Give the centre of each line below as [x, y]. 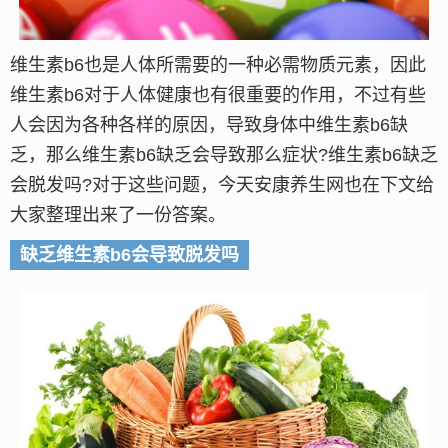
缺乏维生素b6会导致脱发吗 [129, 255]
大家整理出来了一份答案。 [118, 215]
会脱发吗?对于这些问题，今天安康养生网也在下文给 [222, 185]
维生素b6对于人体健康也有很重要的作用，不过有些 [218, 95]
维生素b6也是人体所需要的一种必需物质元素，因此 [218, 65]
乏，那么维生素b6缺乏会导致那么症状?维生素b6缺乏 [224, 155]
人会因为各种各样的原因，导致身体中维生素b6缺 [209, 125]
